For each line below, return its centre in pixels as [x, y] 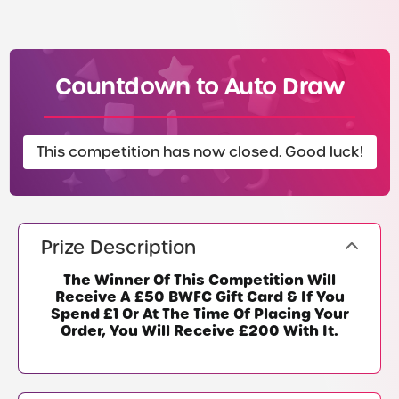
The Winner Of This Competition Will [199, 281]
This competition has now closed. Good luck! [199, 152]
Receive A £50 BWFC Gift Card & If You [199, 297]
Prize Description [118, 248]
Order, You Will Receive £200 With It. [199, 331]
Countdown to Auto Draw [199, 87]
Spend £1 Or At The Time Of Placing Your [199, 314]
